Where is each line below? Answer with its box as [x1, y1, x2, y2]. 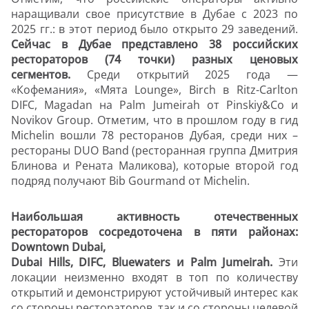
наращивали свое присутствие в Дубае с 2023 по [11, 6, 298, 22]
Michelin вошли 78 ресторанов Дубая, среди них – [11, 128, 298, 143]
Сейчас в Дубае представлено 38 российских [11, 37, 298, 52]
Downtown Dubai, [11, 239, 106, 255]
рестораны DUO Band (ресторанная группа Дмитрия [11, 143, 298, 159]
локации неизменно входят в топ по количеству [11, 270, 298, 286]
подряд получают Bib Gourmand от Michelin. [11, 173, 250, 189]
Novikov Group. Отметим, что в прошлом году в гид [11, 112, 298, 128]
